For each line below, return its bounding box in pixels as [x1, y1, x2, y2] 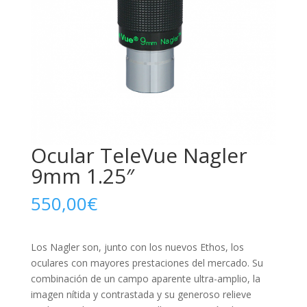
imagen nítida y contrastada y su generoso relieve [30, 287, 251, 301]
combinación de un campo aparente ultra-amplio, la [30, 271, 260, 285]
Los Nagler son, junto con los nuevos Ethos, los [30, 240, 244, 254]
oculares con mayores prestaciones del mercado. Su [30, 256, 263, 269]
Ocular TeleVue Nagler [30, 140, 247, 169]
